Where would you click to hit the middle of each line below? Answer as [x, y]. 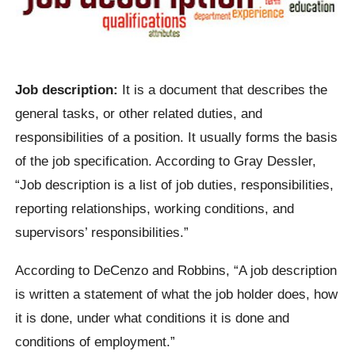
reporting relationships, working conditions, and [155, 209]
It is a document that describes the [225, 90]
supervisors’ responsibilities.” [102, 233]
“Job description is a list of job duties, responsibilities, [175, 185]
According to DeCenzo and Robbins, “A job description [176, 270]
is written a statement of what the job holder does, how [177, 294]
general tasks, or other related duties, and [139, 114]
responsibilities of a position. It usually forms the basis [177, 137]
